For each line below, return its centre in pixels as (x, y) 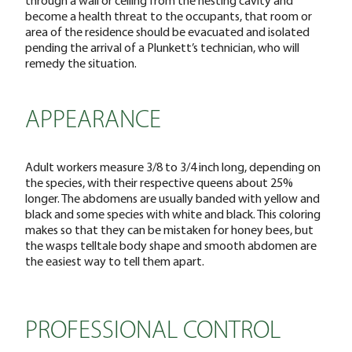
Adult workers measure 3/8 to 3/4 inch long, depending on (173, 166)
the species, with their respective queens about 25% (159, 182)
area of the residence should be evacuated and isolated (167, 31)
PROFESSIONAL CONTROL (153, 331)
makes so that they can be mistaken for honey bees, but (169, 229)
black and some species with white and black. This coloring (173, 213)
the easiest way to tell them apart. (115, 260)
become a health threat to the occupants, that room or (169, 15)
